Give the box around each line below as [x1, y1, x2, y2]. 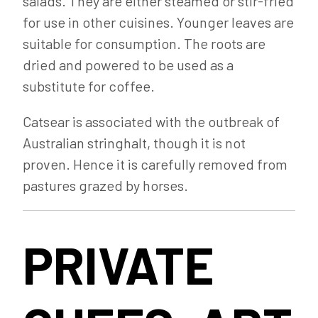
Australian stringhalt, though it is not [23, 134, 246, 152]
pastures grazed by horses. [23, 177, 188, 194]
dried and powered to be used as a [23, 56, 234, 74]
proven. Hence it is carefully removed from [23, 155, 287, 173]
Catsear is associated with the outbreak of [23, 113, 280, 131]
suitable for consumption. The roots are [23, 35, 265, 53]
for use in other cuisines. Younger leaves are [23, 13, 294, 31]
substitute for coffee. [23, 77, 155, 95]
